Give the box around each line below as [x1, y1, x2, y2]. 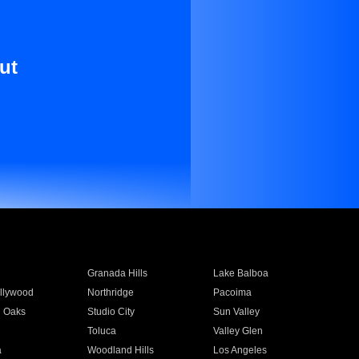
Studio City [87, 306, 135, 317]
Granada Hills [87, 268, 147, 279]
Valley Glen [213, 325, 264, 337]
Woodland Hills [87, 345, 154, 356]
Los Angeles [213, 345, 268, 356]
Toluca [87, 325, 116, 337]
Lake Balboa [213, 268, 269, 279]
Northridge [87, 287, 134, 298]
